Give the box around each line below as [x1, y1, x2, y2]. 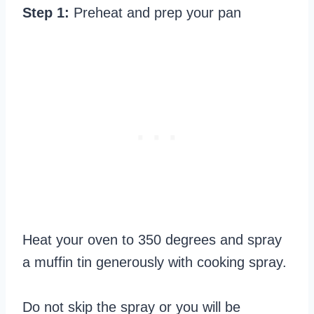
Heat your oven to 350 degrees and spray [22, 232, 282, 248]
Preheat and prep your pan [74, 5, 241, 21]
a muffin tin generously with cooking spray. [22, 254, 287, 271]
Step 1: [22, 5, 74, 21]
